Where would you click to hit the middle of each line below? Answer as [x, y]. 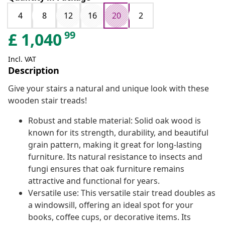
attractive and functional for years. [94, 181]
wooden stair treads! [47, 101]
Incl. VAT [22, 59]
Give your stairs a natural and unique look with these [108, 89]
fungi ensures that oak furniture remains [106, 169]
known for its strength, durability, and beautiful [118, 133]
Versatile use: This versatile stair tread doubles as [122, 193]
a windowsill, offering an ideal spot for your [111, 205]
